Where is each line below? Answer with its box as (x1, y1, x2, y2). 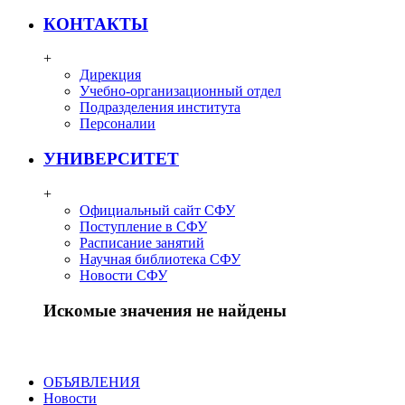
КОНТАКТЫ (43, 14, 148, 33)
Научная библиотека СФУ (80, 250, 240, 267)
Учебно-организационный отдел (80, 83, 281, 99)
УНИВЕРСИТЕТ (43, 149, 179, 169)
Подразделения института (80, 99, 240, 116)
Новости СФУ (80, 267, 167, 283)
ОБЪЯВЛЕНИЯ (43, 373, 140, 390)
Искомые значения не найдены (43, 300, 287, 320)
